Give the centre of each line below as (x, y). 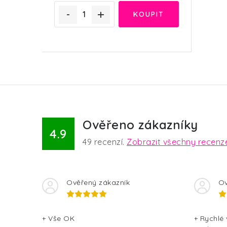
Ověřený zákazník (98, 182)
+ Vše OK (58, 218)
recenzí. (109, 142)
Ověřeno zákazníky (140, 125)
